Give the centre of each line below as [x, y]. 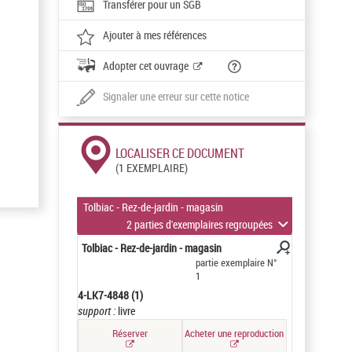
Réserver [130, 333]
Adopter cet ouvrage [146, 66]
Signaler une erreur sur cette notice [176, 96]
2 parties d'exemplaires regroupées [199, 224]
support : [98, 311]
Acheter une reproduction [235, 333]
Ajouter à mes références [155, 35]
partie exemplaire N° [236, 263]
